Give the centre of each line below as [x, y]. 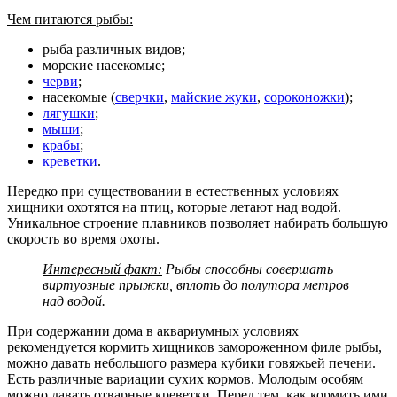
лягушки [69, 113]
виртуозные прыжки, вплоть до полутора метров [196, 284]
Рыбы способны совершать [248, 269]
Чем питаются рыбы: [70, 19]
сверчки [140, 97]
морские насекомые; [104, 65]
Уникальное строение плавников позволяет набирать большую [198, 222]
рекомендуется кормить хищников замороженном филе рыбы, [195, 346]
